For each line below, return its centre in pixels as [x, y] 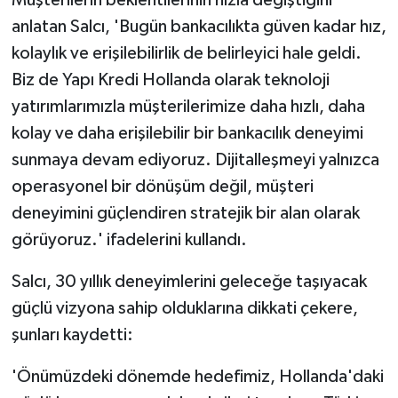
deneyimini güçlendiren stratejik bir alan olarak [185, 214]
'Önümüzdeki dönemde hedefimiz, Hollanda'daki [197, 377]
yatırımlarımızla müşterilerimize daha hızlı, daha [188, 107]
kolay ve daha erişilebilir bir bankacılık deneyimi [187, 134]
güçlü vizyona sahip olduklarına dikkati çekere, [184, 309]
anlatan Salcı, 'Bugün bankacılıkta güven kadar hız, [199, 27]
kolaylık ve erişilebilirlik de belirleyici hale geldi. [186, 54]
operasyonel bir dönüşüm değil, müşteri [162, 187]
